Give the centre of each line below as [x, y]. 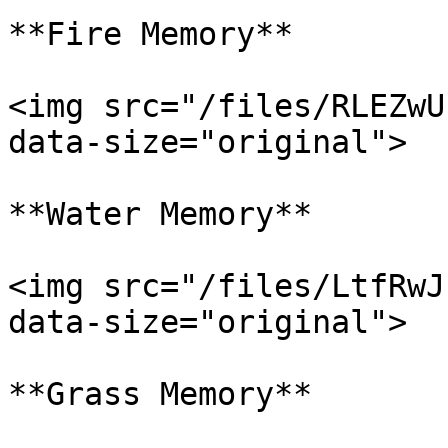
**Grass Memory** [160, 394]
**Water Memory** [160, 214]
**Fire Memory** [150, 34]
